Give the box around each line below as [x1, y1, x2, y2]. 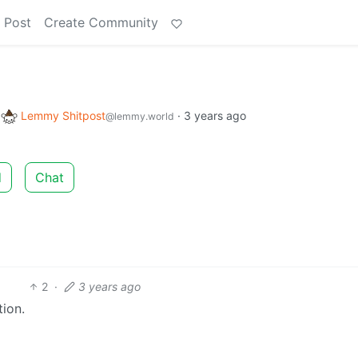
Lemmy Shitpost [21, 109, 105, 122]
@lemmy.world [105, 110, 174, 122]
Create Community [44, 14, 158, 30]
